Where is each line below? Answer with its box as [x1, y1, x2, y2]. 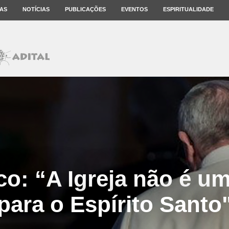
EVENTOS [121, 6, 148, 12]
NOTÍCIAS [22, 6, 50, 12]
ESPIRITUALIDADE [163, 6, 214, 12]
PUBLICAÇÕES [65, 6, 106, 12]
